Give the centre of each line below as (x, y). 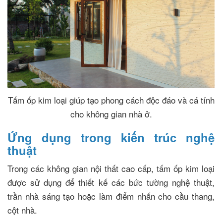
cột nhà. (22, 210)
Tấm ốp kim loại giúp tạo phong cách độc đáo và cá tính (111, 100)
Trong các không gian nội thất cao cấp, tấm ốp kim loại (111, 168)
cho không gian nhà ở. (111, 114)
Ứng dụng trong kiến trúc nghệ (111, 138)
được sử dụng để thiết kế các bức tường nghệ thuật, (111, 182)
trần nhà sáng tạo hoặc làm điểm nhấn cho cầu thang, (111, 196)
